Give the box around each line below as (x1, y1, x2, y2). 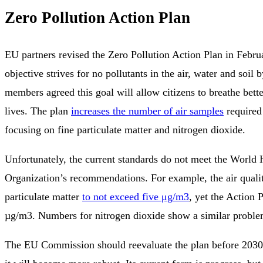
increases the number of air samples (71, 104, 224, 117)
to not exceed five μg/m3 (82, 190, 189, 203)
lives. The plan (5, 104, 71, 117)
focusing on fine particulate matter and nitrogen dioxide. (5, 123, 245, 136)
